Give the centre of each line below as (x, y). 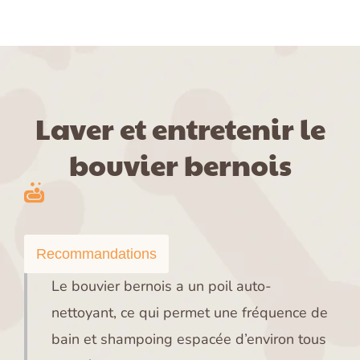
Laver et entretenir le (180, 129)
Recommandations (96, 254)
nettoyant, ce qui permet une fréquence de (190, 313)
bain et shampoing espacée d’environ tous (189, 340)
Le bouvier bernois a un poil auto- (162, 286)
